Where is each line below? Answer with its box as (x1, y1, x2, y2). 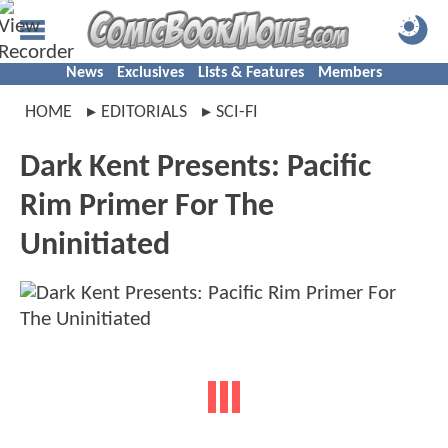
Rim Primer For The (20, 191, 274, 223)
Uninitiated (20, 230, 170, 262)
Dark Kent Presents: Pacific (20, 152, 371, 184)
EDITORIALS (101, 103, 187, 122)
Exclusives (117, 65, 184, 81)
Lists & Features (198, 65, 304, 81)
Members (318, 65, 382, 81)
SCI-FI (216, 103, 258, 122)
